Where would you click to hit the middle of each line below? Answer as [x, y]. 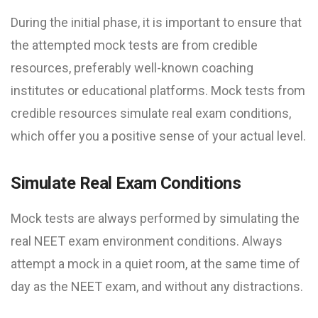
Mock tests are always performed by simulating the [155, 218]
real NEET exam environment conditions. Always [147, 241]
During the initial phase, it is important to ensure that [156, 22]
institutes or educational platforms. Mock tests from [158, 90]
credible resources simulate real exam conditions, [151, 113]
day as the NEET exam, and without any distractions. [157, 286]
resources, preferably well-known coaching [132, 67]
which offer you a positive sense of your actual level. [158, 136]
